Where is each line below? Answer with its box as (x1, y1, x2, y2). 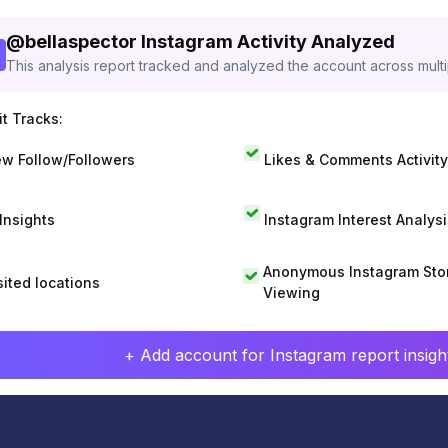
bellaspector (25, 31, 137, 52)
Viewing (262, 284, 320, 301)
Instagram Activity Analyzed (141, 31, 395, 52)
